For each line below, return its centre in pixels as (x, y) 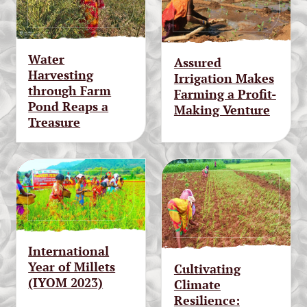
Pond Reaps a (69, 106)
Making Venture (222, 110)
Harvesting (61, 74)
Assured (197, 63)
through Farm (70, 90)
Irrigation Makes (224, 78)
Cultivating (207, 268)
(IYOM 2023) (66, 283)
